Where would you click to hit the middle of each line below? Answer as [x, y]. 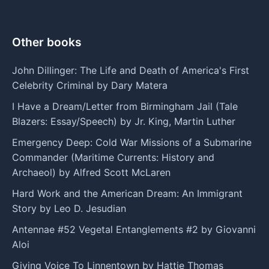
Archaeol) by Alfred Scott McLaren [91, 172]
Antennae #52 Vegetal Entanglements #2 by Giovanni [134, 229]
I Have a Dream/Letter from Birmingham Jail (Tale [125, 106]
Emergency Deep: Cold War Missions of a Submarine [132, 142]
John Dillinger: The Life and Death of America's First [131, 70]
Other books [47, 42]
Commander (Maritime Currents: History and [113, 157]
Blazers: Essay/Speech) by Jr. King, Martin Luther [124, 121]
